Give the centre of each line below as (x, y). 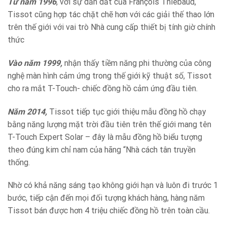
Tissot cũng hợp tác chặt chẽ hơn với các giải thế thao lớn (111, 14)
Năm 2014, (27, 111)
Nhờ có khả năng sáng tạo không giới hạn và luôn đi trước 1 (113, 185)
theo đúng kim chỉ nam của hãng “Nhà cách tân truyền (102, 149)
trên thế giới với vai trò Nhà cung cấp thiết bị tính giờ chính (111, 27)
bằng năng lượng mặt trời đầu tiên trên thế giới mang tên (109, 124)
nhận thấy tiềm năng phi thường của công (137, 63)
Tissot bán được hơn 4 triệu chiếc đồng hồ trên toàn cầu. (109, 211)
